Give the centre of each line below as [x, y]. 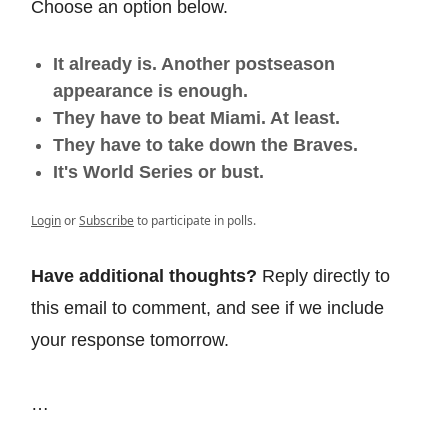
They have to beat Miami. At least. [196, 117]
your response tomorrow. [130, 339]
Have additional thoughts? [144, 275]
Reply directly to [323, 275]
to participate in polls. [195, 220]
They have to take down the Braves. [205, 144]
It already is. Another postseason [194, 63]
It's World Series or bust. [158, 171]
